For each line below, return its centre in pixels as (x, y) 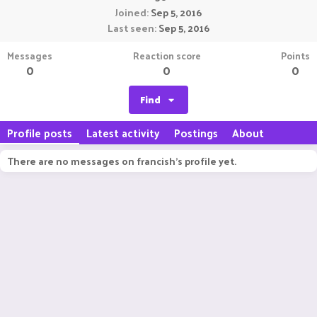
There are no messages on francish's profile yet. (122, 161)
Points (295, 56)
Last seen (131, 28)
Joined (131, 12)
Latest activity (123, 133)
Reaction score (167, 56)
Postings (196, 133)
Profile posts (40, 133)
